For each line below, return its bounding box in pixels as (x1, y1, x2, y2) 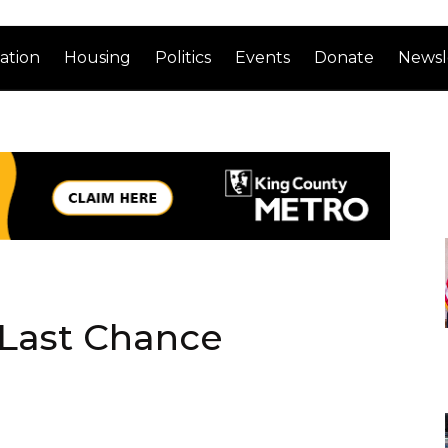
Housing (64, 47, 132, 67)
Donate (314, 47, 375, 67)
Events (235, 47, 291, 67)
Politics (155, 47, 212, 67)
